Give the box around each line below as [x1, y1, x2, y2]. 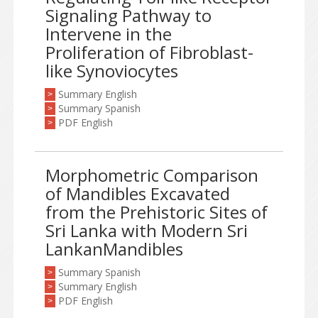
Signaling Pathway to [45, 4, 212, 27]
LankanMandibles [45, 237, 183, 261]
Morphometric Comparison [45, 163, 258, 187]
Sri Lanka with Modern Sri [45, 219, 248, 242]
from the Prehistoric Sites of [45, 200, 268, 224]
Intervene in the [45, 22, 172, 45]
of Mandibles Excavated [45, 182, 230, 205]
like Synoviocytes [45, 59, 178, 82]
